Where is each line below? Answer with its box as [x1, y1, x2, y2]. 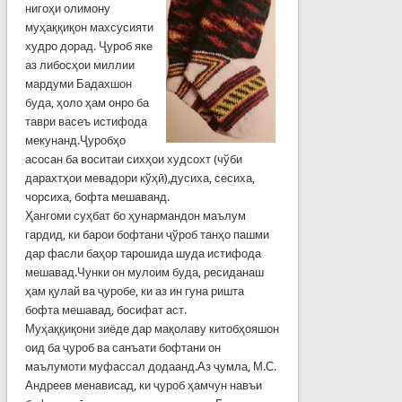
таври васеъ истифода [24, 114, 147, 128]
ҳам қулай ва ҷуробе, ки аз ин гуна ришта [24, 284, 244, 298]
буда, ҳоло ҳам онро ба [24, 95, 149, 109]
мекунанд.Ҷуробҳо [24, 133, 126, 147]
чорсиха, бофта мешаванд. [24, 189, 170, 204]
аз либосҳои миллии [24, 57, 135, 72]
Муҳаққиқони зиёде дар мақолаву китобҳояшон [24, 321, 279, 336]
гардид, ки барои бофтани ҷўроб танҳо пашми [24, 227, 269, 241]
